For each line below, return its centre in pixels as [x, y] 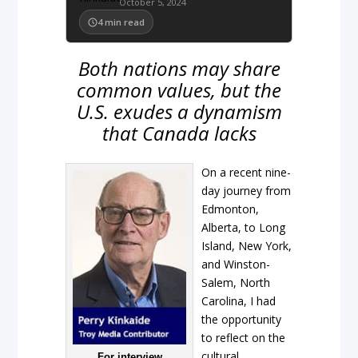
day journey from [247, 191]
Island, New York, [247, 246]
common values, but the [179, 90]
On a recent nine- [247, 173]
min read [125, 22]
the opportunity [242, 320]
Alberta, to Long [244, 228]
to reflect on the [244, 338]
